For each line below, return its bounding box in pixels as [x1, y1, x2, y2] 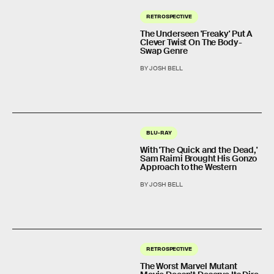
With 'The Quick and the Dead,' [140, 144, 257, 155]
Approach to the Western [140, 161, 237, 172]
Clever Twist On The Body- [140, 36, 242, 48]
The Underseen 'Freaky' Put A [140, 28, 253, 39]
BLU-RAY [146, 128, 172, 136]
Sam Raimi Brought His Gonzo [140, 152, 257, 164]
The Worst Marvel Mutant [140, 261, 237, 272]
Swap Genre [140, 45, 188, 56]
